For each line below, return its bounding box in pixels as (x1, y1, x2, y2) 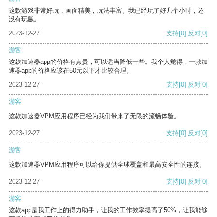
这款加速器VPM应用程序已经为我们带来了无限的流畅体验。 (9, 112, 180, 120)
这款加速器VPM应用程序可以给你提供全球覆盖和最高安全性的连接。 (9, 161, 205, 169)
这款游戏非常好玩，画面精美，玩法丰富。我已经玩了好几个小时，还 (9, 7, 204, 15)
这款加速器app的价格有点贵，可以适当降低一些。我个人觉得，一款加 (9, 58, 208, 66)
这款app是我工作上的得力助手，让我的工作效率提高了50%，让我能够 (9, 206, 208, 214)
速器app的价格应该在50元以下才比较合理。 (9, 67, 133, 75)
